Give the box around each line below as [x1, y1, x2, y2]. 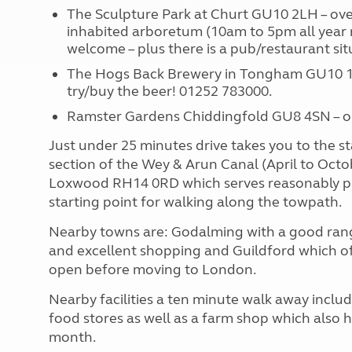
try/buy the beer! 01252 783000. [66, 82, 272, 100]
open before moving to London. [49, 261, 256, 278]
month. [49, 328, 96, 346]
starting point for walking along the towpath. [49, 193, 342, 211]
